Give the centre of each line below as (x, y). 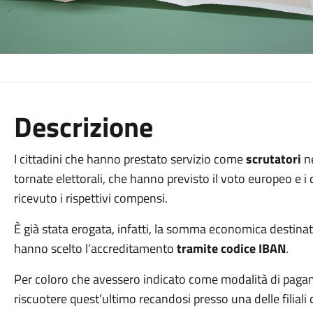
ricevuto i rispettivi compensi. (90, 198)
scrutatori (273, 159)
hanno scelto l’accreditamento (95, 248)
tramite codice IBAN (231, 248)
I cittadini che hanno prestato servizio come (130, 159)
